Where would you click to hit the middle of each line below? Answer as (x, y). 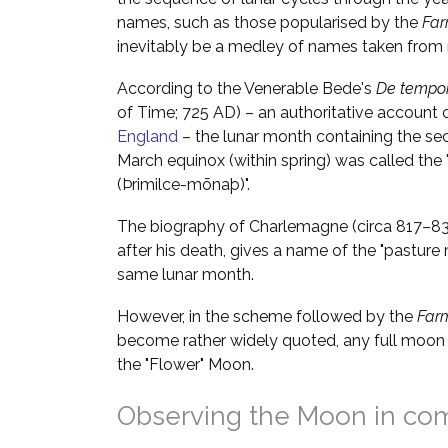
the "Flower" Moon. (185, 364)
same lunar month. (185, 274)
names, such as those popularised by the (269, 22)
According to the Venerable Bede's (246, 88)
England (147, 136)
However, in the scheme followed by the (267, 316)
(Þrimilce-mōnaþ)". (183, 184)
